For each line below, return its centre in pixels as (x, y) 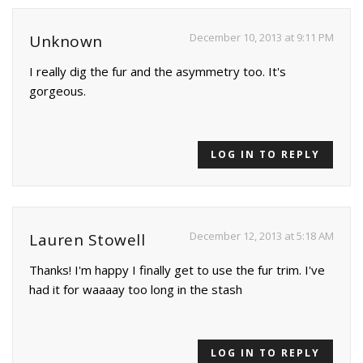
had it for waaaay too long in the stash (136, 290)
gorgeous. (58, 91)
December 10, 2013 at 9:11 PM (262, 38)
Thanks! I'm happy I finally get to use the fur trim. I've (177, 270)
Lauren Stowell (87, 240)
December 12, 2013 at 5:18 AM (262, 236)
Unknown (66, 42)
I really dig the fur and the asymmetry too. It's (158, 72)
